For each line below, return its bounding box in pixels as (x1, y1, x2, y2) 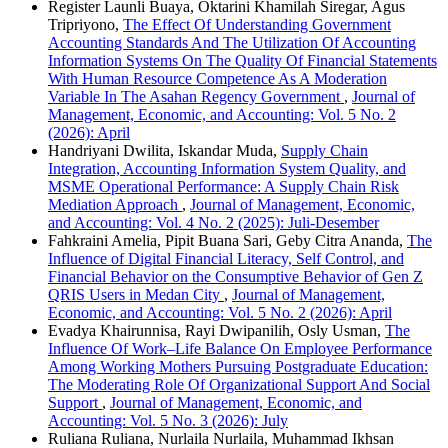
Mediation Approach (48, 195, 182, 213)
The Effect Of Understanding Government (123, 15, 391, 33)
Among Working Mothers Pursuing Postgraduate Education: (48, 357, 428, 375)
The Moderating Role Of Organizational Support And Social (48, 375, 430, 393)
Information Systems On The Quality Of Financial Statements (48, 51, 437, 69)
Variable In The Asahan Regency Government (48, 87, 344, 105)
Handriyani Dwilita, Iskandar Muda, (48, 141, 281, 159)
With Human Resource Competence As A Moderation (48, 69, 387, 87)
